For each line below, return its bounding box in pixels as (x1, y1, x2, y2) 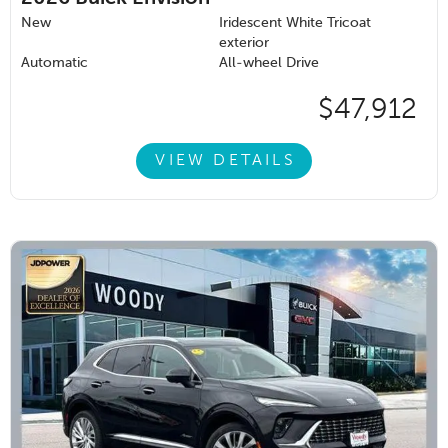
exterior (219, 36, 269, 51)
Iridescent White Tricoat (219, 16, 371, 31)
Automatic (21, 56, 88, 71)
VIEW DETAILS (155, 152, 296, 169)
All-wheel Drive (219, 56, 319, 71)
